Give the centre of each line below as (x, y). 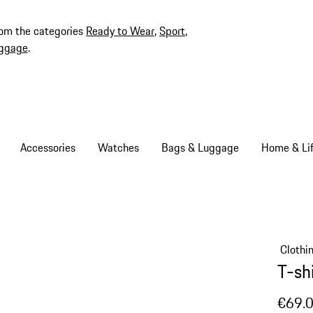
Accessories (48, 147)
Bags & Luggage (200, 147)
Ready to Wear (120, 31)
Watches (118, 147)
